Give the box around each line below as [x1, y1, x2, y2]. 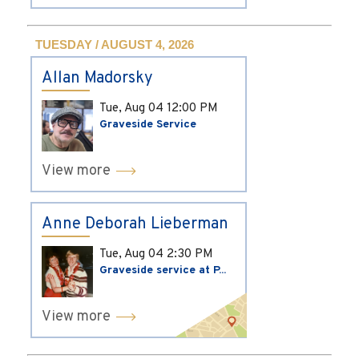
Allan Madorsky [42, 68, 153, 90]
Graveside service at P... [99, 263, 226, 277]
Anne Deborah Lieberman [42, 214, 228, 236]
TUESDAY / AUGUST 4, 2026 [35, 38, 194, 52]
